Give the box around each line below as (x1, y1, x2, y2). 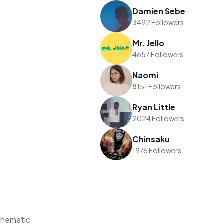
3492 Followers (132, 17, 184, 27)
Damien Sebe (132, 5, 186, 16)
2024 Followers (132, 113, 185, 123)
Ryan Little (132, 101, 176, 112)
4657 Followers (132, 49, 184, 59)
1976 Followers (132, 145, 182, 155)
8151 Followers (132, 81, 181, 91)
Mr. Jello (132, 37, 165, 48)
